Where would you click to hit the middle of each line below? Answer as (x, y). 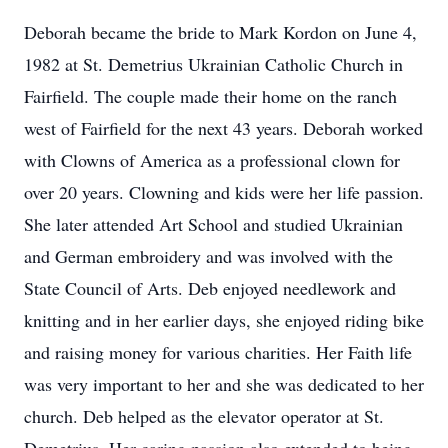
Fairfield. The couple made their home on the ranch (210, 96)
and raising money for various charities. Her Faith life (218, 352)
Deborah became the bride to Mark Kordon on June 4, (220, 32)
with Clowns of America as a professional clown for (212, 160)
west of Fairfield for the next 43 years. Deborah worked (223, 128)
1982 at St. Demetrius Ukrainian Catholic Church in (213, 64)
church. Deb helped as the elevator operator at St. (204, 416)
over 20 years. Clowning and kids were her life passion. (224, 192)
